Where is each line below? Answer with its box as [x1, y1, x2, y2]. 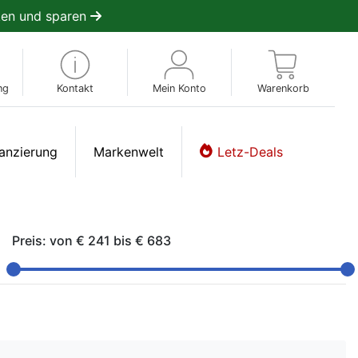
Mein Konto [152, 82, 206, 94]
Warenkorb [257, 82, 309, 94]
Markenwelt [93, 143, 164, 160]
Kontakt [56, 82, 93, 94]
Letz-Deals [217, 143, 283, 160]
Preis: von [12, 232, 76, 249]
